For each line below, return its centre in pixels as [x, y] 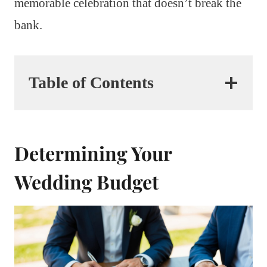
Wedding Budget [86, 181]
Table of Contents [91, 82]
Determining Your [93, 153]
